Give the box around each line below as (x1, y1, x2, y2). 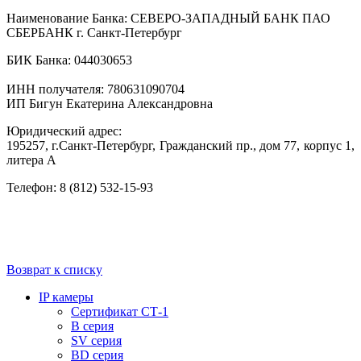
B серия (71, 318, 114, 333)
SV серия (71, 333, 122, 347)
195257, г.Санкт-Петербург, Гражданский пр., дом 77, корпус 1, (6, 138, 355, 152)
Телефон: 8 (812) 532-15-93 (6, 180, 153, 194)
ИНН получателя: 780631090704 (6, 81, 185, 96)
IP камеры (39, 289, 93, 304)
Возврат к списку (6, 262, 102, 276)
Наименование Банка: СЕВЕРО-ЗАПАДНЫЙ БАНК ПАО (6, 10, 330, 25)
